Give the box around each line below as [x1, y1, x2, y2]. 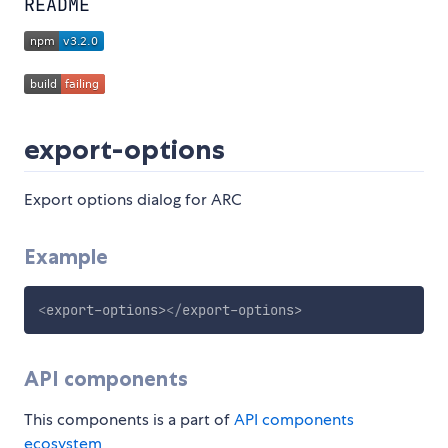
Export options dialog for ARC [24, 189, 242, 211]
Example [24, 244, 108, 270]
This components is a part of [24, 409, 234, 430]
